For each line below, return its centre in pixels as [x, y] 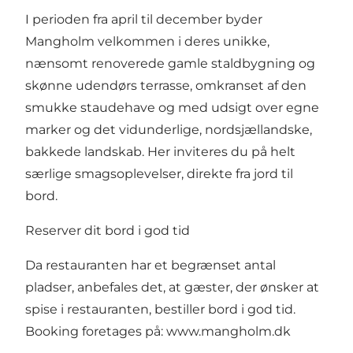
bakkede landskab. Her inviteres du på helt [160, 152]
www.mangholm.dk [229, 332]
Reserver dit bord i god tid [108, 231]
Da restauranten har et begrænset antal [150, 266]
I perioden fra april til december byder [144, 20]
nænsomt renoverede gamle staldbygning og [170, 64]
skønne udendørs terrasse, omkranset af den [166, 86]
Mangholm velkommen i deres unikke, [147, 42]
